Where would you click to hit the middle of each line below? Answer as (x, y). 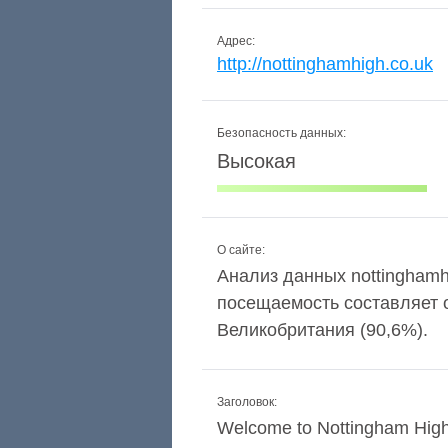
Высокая (256, 161)
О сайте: (241, 250)
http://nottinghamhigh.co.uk (325, 64)
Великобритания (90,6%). (322, 330)
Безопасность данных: (281, 133)
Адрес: (236, 41)
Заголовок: (247, 402)
